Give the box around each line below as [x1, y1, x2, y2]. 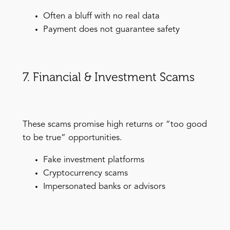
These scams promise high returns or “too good [22, 120, 207, 129]
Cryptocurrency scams [43, 168, 128, 178]
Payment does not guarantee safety [43, 25, 180, 34]
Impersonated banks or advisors [43, 182, 165, 191]
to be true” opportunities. [22, 133, 122, 142]
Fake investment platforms [43, 155, 144, 164]
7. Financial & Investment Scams [22, 69, 195, 84]
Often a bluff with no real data [43, 11, 160, 21]
